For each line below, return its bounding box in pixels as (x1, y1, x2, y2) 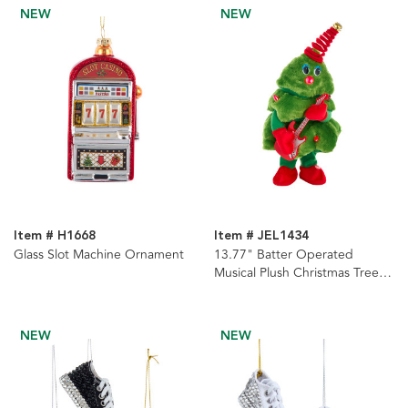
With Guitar (213, 280, 280, 301)
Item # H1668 (14, 225, 96, 246)
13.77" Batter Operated (213, 244, 353, 264)
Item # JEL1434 (213, 225, 309, 246)
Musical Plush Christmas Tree (213, 262, 379, 282)
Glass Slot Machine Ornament (14, 244, 184, 264)
